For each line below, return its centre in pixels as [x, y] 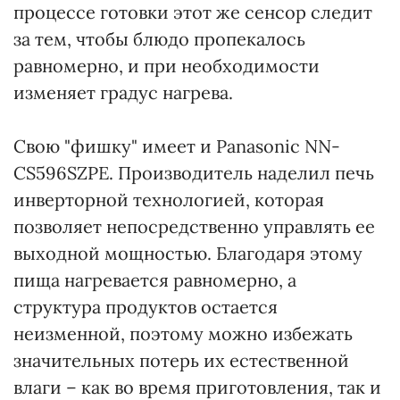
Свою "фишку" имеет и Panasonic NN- [177, 146]
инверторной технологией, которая [169, 200]
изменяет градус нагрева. [123, 92]
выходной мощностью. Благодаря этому [188, 253]
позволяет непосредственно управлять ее [194, 226]
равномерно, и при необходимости [167, 66]
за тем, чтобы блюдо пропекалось [159, 39]
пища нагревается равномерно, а [155, 280]
